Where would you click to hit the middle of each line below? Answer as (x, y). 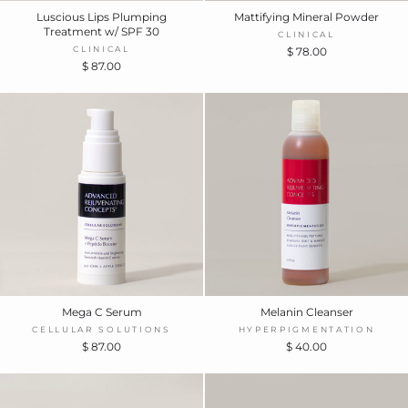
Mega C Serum (102, 311)
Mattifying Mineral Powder (306, 16)
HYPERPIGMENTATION (306, 329)
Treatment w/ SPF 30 (102, 31)
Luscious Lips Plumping (102, 16)
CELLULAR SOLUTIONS (102, 329)
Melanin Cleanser (306, 311)
